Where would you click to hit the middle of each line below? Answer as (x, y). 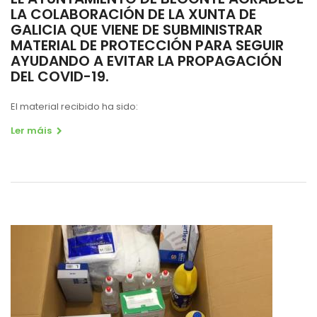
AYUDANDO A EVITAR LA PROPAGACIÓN (146, 60)
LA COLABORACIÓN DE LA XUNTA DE (133, 14)
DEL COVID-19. (60, 76)
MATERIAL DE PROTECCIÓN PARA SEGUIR (147, 45)
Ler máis (31, 130)
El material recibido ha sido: (74, 106)
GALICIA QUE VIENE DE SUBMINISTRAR (137, 29)
